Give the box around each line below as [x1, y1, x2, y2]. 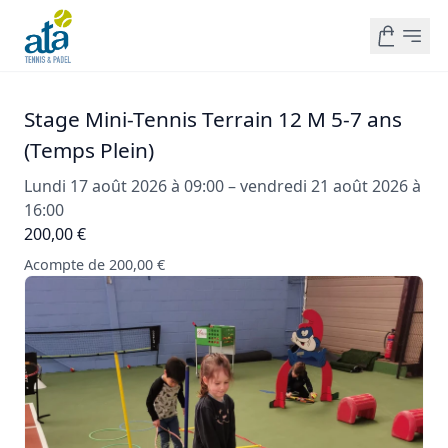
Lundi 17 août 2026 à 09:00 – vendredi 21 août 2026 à [24, 175, 421, 197]
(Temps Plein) [24, 136, 154, 164]
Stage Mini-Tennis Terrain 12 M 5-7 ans [24, 105, 402, 133]
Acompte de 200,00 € [24, 255, 165, 274]
